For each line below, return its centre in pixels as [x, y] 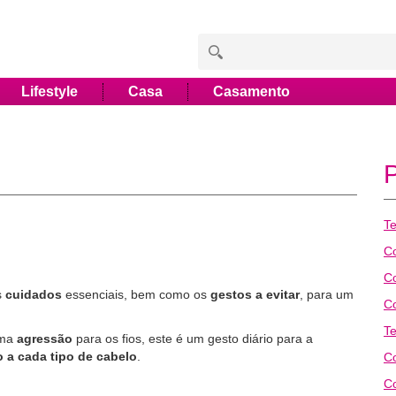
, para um [327, 294]
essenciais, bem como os [138, 294]
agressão [46, 339]
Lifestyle [49, 91]
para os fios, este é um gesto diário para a [194, 339]
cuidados [35, 294]
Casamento [251, 91]
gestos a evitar [255, 294]
